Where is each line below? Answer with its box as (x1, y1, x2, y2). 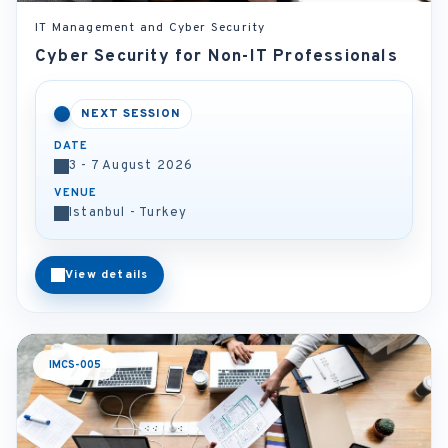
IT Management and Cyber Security (35, 20, 266, 36)
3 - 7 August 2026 (69, 158, 194, 174)
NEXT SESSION (81, 106, 181, 122)
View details (65, 267, 149, 283)
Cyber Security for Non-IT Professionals (35, 46, 398, 68)
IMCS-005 (49, 358, 101, 372)
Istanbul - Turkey (69, 205, 188, 221)
